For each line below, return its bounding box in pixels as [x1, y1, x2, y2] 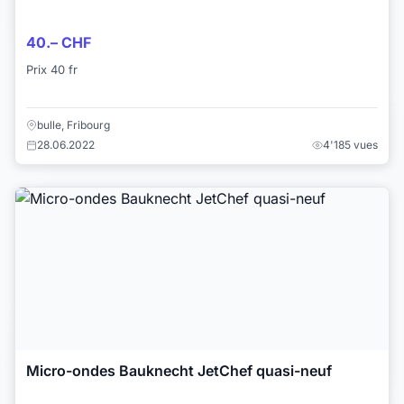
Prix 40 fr [26, 62, 78, 78]
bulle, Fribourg [37, 117, 110, 132]
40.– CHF [26, 33, 91, 52]
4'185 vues [323, 137, 378, 151]
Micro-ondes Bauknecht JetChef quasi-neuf [26, 361, 332, 380]
